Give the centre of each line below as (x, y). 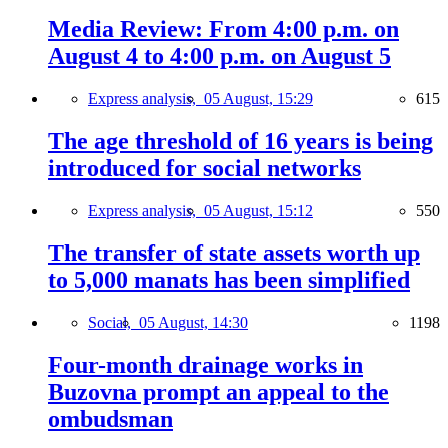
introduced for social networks (204, 168)
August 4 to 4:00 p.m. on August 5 (219, 56)
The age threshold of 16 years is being (240, 141)
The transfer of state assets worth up (234, 253)
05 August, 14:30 (193, 322)
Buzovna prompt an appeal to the (218, 391)
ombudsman (110, 418)
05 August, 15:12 (258, 211)
